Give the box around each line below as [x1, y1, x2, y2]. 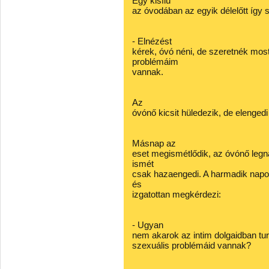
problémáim [132, 56, 178, 67]
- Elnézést [132, 36, 172, 46]
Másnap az [132, 138, 176, 148]
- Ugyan [132, 220, 163, 230]
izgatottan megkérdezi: [132, 189, 221, 199]
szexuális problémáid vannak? [132, 240, 251, 250]
